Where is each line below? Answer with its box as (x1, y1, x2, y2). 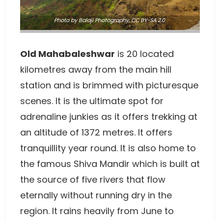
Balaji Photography (78, 16, 129, 24)
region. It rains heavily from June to (20, 205, 174, 217)
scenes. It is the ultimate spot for (20, 95, 164, 107)
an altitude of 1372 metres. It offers (20, 126, 172, 138)
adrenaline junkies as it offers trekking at (20, 110, 197, 123)
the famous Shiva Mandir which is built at (20, 158, 200, 170)
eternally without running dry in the (20, 189, 172, 201)
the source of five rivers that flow (20, 173, 165, 186)
